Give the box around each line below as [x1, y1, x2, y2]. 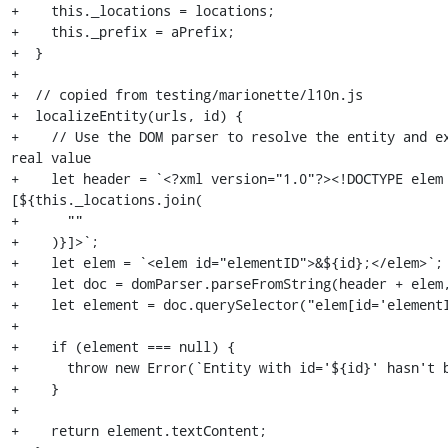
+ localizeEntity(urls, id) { [10, 106, 243, 125]
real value [10, 148, 91, 167]
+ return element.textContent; [10, 421, 267, 440]
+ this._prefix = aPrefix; [10, 22, 235, 41]
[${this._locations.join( [10, 190, 203, 209]
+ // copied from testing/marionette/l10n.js [10, 85, 363, 104]
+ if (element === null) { [10, 337, 235, 356]
